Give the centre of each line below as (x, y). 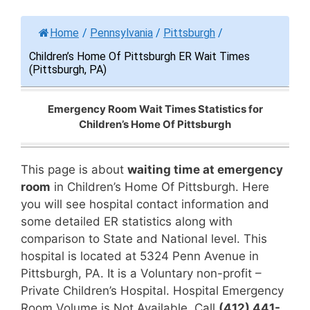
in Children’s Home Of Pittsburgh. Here (160, 186)
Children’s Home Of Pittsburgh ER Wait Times (139, 56)
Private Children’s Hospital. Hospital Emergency (152, 290)
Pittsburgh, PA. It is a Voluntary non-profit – (141, 273)
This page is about (74, 169)
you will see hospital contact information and (145, 204)
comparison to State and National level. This (144, 238)
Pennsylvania (121, 33)
